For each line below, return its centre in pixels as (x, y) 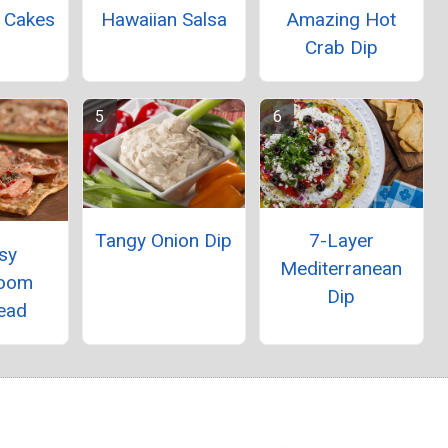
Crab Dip (341, 47)
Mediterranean (341, 268)
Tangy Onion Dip (164, 240)
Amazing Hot (341, 19)
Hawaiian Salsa (163, 19)
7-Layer (341, 240)
